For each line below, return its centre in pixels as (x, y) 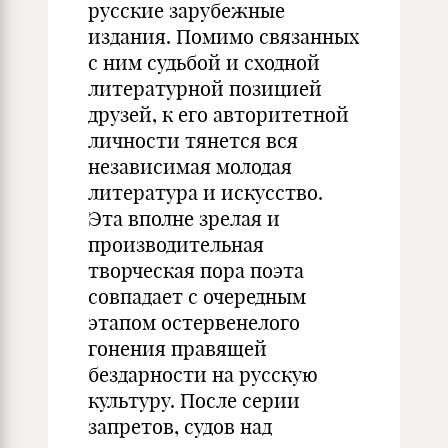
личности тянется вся (193, 140)
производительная (176, 244)
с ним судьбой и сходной (204, 62)
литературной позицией (205, 88)
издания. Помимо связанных (223, 36)
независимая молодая (190, 166)
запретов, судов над (180, 426)
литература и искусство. (205, 192)
